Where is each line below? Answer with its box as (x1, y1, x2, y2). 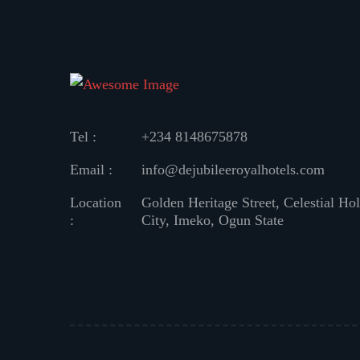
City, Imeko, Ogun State (141, 211, 284, 228)
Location (70, 194, 121, 211)
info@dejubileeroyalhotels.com (141, 161, 325, 178)
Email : (70, 161, 112, 178)
